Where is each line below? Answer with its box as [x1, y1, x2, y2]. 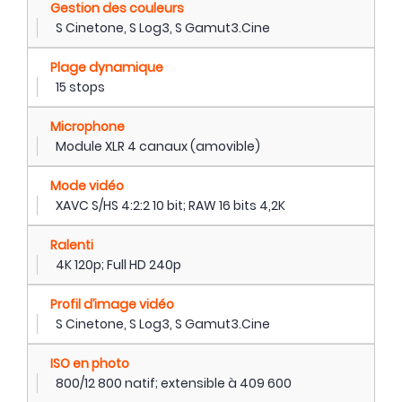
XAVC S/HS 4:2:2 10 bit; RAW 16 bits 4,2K [56, 196, 285, 214]
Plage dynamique [50, 57, 163, 76]
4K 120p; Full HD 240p [56, 255, 181, 274]
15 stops [56, 77, 105, 96]
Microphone [50, 117, 125, 135]
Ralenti [50, 235, 93, 254]
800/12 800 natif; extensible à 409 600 [56, 373, 292, 392]
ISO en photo [50, 354, 129, 372]
